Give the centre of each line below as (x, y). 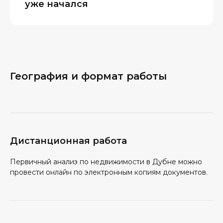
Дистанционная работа (68, 141)
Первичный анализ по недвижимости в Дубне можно (106, 162)
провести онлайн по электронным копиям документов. (109, 172)
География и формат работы (88, 76)
